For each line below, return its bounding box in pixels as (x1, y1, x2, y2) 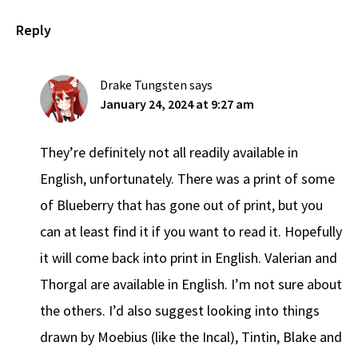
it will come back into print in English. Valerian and (40, 249, 337, 268)
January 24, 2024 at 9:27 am (100, 96, 254, 113)
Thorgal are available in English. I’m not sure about (40, 275, 342, 294)
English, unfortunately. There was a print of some (40, 169, 335, 189)
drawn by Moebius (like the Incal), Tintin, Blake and (40, 328, 342, 347)
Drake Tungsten (100, 77, 187, 93)
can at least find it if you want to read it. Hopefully (40, 222, 342, 241)
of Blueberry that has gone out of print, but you (40, 196, 323, 215)
